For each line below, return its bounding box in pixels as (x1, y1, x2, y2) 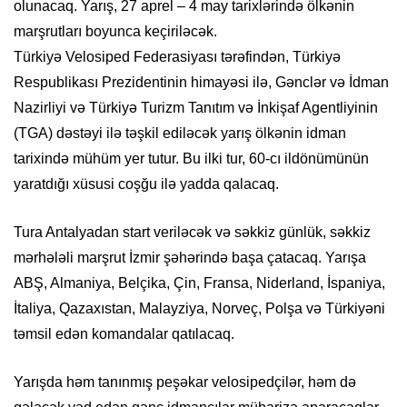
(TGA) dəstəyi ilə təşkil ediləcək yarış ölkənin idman (14, 125, 346, 142)
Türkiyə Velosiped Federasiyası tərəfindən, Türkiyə (14, 49, 341, 65)
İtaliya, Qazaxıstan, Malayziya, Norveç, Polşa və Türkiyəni (14, 301, 385, 317)
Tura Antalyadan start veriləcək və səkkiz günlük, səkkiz (14, 224, 371, 241)
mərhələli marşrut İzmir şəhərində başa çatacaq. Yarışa (14, 250, 366, 266)
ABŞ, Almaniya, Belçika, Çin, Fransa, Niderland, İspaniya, (14, 275, 385, 292)
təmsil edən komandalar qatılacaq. (14, 326, 234, 342)
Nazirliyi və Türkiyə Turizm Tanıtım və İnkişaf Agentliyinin (14, 100, 378, 116)
